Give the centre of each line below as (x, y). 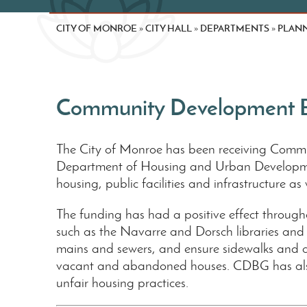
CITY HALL (169, 28)
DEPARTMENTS (235, 28)
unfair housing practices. (122, 282)
